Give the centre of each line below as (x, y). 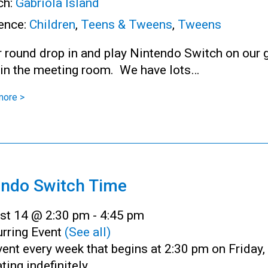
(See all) (88, 232)
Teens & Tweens (127, 24)
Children (52, 24)
